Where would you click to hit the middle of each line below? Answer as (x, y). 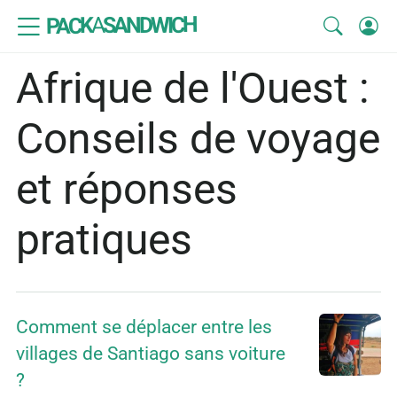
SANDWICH (149, 25)
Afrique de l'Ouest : (193, 89)
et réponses (127, 190)
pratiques (104, 240)
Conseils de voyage (198, 139)
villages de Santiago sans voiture (151, 354)
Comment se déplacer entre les (144, 327)
